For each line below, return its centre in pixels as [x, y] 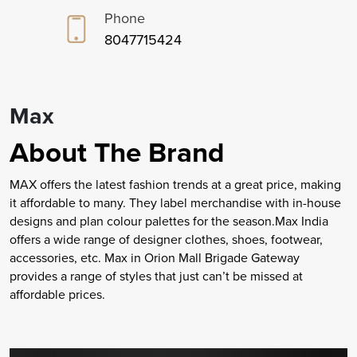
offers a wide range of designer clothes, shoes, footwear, [166, 240]
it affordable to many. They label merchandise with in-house [175, 203]
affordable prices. [57, 295]
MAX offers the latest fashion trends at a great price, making [175, 185]
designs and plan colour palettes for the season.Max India [169, 222]
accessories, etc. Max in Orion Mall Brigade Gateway [155, 258]
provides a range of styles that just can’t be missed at [156, 277]
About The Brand [117, 153]
